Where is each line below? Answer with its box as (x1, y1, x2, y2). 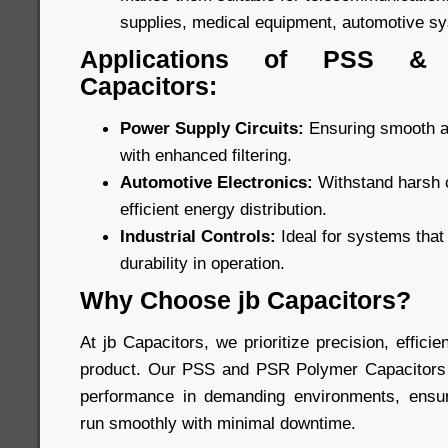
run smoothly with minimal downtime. (80, 413, 356, 434)
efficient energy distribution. (120, 199, 327, 220)
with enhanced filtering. (120, 145, 292, 166)
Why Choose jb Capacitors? (80, 286, 411, 315)
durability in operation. (120, 253, 285, 274)
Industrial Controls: (120, 226, 276, 247)
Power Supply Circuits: (120, 118, 304, 139)
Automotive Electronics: (120, 172, 313, 193)
